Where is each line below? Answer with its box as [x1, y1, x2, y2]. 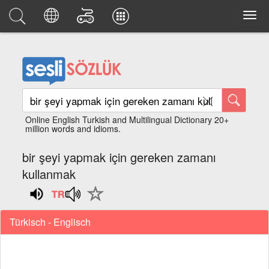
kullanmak [22, 165, 76, 183]
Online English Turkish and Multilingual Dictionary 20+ [25, 113, 229, 125]
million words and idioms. [25, 122, 121, 134]
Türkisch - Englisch [10, 214, 91, 229]
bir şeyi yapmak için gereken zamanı [22, 148, 216, 166]
